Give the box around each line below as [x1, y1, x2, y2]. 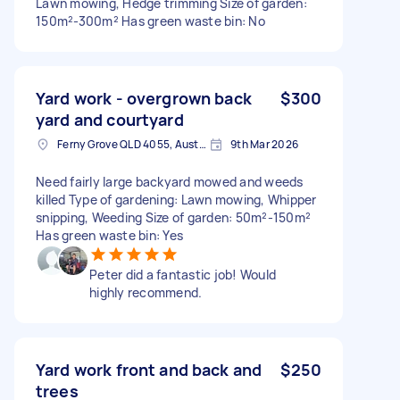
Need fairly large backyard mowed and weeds [36, 172, 304, 190]
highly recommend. [89, 283, 203, 301]
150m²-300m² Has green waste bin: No [36, 12, 265, 29]
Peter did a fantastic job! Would [89, 265, 276, 283]
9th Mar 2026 [230, 136, 298, 152]
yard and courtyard [36, 108, 184, 130]
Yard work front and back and [36, 358, 262, 380]
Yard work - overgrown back [36, 87, 252, 109]
